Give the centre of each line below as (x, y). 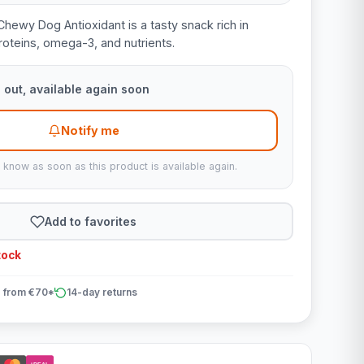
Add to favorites (91, 221)
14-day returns (102, 292)
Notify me (90, 130)
